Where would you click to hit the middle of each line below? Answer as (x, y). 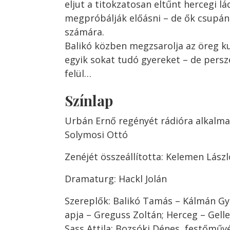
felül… (78, 73)
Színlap (89, 100)
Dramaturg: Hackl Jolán (116, 179)
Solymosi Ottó (96, 135)
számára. (84, 32)
